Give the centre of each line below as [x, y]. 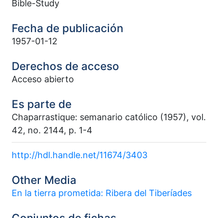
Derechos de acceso [65, 66]
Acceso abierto [43, 79]
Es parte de [42, 104]
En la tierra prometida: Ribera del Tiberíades [102, 193]
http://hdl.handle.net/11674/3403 [80, 155]
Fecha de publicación [67, 28]
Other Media [44, 180]
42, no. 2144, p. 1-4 [52, 130]
